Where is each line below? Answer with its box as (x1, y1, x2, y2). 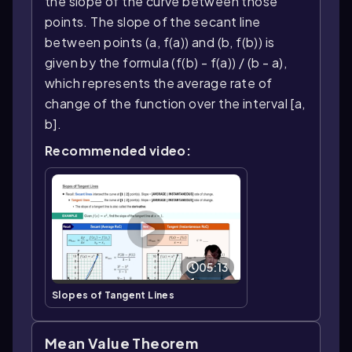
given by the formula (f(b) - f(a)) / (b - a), (45, 54, 287, 71)
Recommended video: (45, 142, 192, 159)
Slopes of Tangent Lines (52, 289, 175, 302)
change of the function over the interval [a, (45, 95, 306, 112)
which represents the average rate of (45, 75, 273, 91)
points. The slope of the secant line (45, 13, 261, 30)
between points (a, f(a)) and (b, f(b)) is (45, 34, 275, 50)
